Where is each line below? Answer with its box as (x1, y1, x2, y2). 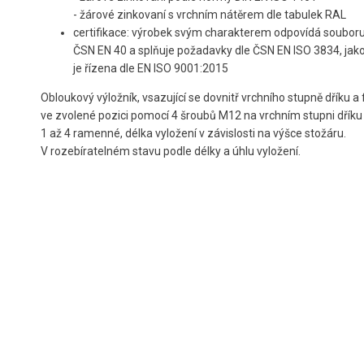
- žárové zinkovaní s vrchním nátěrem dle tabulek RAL (73, 8, 346, 22)
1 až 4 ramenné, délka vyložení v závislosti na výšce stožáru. (41, 127, 346, 141)
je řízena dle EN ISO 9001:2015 (73, 62, 228, 76)
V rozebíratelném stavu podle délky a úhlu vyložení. (41, 145, 301, 158)
